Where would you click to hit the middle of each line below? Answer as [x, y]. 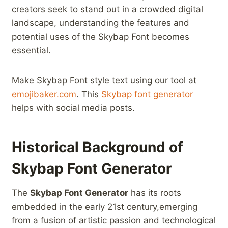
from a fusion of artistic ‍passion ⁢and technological [114, 221]
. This [89, 94]
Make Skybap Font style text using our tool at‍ [104, 81]
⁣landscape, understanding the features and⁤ [101, 23]
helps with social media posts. [73, 108]
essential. [31, 51]
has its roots [155, 193]
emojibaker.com [44, 94]
